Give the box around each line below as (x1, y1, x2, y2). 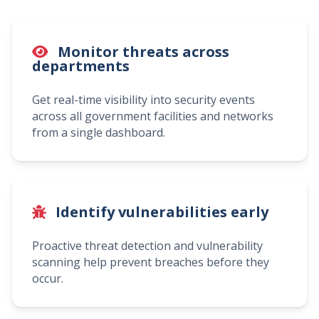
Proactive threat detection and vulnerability (32, 237, 263, 253)
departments (32, 56, 130, 75)
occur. (32, 270, 63, 286)
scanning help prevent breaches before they (32, 253, 269, 270)
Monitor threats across (54, 41, 229, 61)
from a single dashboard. (32, 124, 165, 140)
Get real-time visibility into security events (32, 91, 255, 108)
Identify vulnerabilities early (52, 202, 268, 221)
